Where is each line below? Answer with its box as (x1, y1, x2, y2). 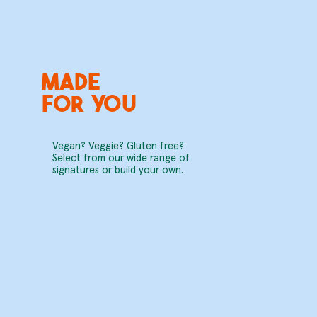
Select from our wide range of (52, 153, 190, 164)
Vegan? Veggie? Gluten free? (52, 141, 184, 152)
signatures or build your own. (52, 165, 186, 176)
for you (42, 89, 137, 116)
